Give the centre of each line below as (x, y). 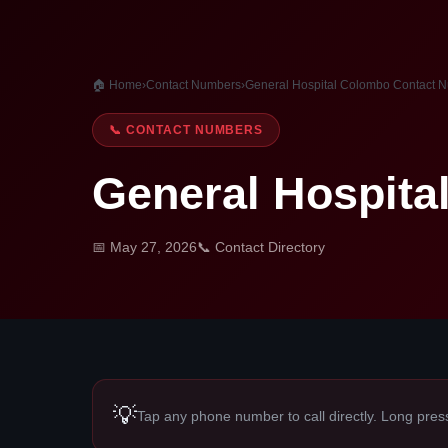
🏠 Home (117, 85)
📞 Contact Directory (261, 247)
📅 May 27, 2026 (144, 247)
